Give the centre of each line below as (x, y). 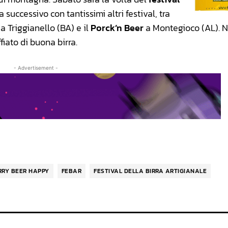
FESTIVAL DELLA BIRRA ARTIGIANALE (150, 171)
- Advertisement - (36, 68)
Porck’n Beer (117, 28)
